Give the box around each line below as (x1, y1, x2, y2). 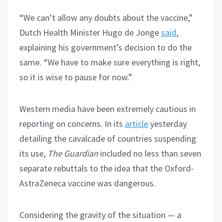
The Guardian (48, 147, 98, 159)
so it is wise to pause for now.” (19, 71, 132, 83)
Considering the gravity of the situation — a (19, 209, 181, 221)
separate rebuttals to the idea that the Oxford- (19, 162, 194, 174)
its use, (19, 147, 48, 159)
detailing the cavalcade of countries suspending (19, 132, 196, 144)
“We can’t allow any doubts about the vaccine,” (19, 11, 193, 23)
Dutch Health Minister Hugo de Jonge (19, 26, 161, 38)
